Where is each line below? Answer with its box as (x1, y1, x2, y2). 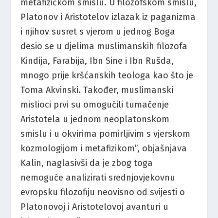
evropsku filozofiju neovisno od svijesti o (20, 187, 185, 198)
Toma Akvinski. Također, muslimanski (20, 85, 174, 96)
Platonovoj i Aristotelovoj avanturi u (20, 201, 169, 213)
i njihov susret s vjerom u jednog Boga (20, 26, 176, 37)
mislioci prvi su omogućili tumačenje (20, 99, 169, 110)
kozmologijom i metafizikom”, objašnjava (20, 143, 187, 154)
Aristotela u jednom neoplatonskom (20, 114, 170, 125)
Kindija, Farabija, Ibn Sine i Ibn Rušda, (20, 55, 174, 67)
